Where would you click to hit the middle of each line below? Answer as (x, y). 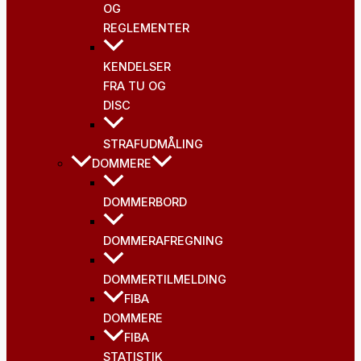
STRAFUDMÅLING (153, 145)
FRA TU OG (135, 87)
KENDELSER (137, 67)
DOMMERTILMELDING (165, 280)
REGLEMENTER (146, 29)
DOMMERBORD (145, 203)
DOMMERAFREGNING (163, 241)
